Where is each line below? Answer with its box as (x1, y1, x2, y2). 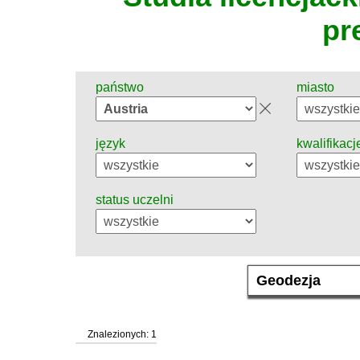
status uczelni (96, 193, 174, 207)
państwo (96, 80, 144, 95)
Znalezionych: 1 (88, 329, 157, 341)
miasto (297, 80, 334, 95)
